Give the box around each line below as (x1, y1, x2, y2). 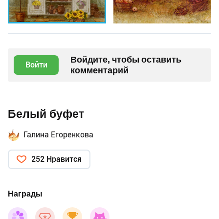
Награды (8, 189, 43, 198)
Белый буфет (8, 107, 84, 121)
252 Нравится (31, 154, 82, 164)
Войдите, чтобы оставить (70, 54, 181, 65)
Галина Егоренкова (23, 130, 93, 139)
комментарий (70, 65, 129, 75)
